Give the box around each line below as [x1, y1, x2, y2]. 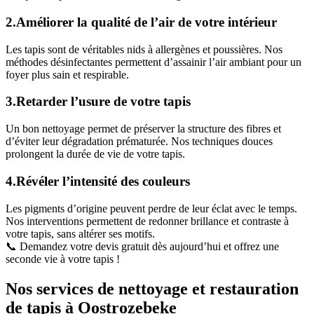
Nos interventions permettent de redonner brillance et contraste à [6, 214, 289, 227]
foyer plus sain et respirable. [6, 68, 129, 81]
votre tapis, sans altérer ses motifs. [6, 227, 155, 240]
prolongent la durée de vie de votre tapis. [6, 148, 185, 161]
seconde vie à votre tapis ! [6, 252, 120, 265]
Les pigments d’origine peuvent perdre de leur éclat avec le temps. [6, 202, 297, 214]
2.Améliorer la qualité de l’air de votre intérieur [6, 15, 277, 29]
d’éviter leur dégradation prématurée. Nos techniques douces [6, 135, 273, 148]
